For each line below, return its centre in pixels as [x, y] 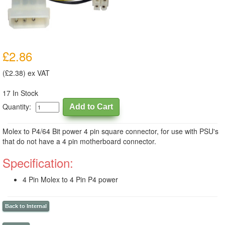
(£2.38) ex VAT [26, 73]
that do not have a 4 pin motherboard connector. [79, 141]
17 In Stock [20, 93]
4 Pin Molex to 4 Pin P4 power [70, 179]
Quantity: [19, 106]
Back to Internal [26, 206]
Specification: [38, 162]
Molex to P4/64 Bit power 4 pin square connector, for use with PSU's [110, 131]
